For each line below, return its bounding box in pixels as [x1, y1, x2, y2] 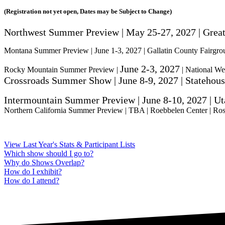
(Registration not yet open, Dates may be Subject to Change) [4, 7, 172, 15]
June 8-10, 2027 [142, 94, 207, 105]
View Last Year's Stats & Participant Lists [4, 140, 135, 149]
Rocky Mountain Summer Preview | [4, 65, 120, 74]
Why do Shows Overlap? [4, 158, 84, 167]
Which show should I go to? [4, 149, 93, 158]
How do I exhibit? [4, 167, 62, 176]
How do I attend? [4, 176, 59, 185]
